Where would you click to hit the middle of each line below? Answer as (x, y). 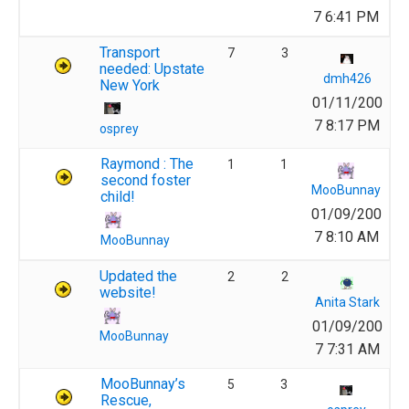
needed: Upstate (152, 69)
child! (118, 197)
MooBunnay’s (143, 384)
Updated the (138, 276)
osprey (119, 129)
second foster (146, 180)
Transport (130, 52)
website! (128, 293)
